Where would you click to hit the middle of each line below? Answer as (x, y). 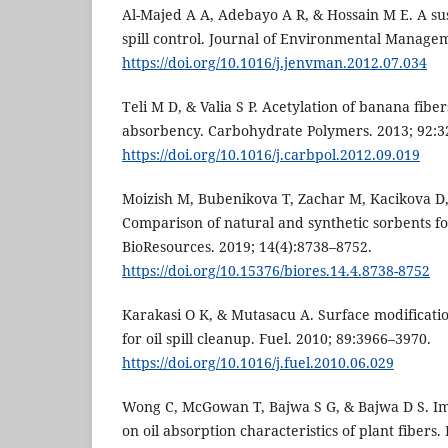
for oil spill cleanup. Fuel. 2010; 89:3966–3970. (276, 339)
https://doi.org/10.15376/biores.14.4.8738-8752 (276, 271)
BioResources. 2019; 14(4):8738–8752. (247, 247)
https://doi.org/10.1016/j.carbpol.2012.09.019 (271, 155)
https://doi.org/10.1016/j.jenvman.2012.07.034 (274, 63)
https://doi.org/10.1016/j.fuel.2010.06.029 (258, 363)
